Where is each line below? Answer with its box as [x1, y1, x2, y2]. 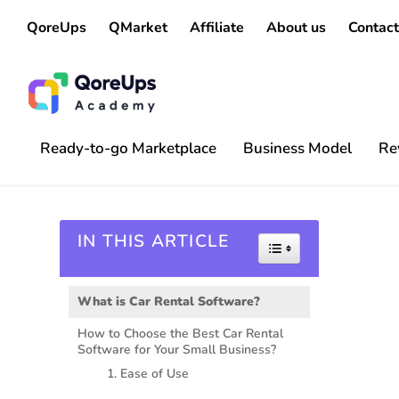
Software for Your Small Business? [77, 340, 277, 358]
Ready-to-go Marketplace [40, 138, 216, 159]
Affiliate [190, 17, 244, 37]
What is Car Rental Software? [77, 292, 261, 310]
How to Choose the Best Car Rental [77, 324, 284, 342]
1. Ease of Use [107, 364, 190, 382]
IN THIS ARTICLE [77, 229, 230, 253]
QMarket [109, 17, 167, 37]
